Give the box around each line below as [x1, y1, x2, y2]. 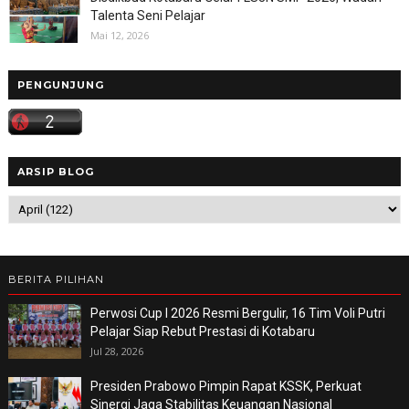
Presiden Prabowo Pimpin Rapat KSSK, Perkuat [89, 378, 362, 393]
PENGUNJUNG [16, 78, 104, 91]
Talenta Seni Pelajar [89, 7, 205, 23]
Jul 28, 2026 [89, 343, 143, 358]
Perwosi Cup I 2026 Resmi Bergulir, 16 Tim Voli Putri [89, 305, 385, 320]
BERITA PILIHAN [7, 272, 104, 286]
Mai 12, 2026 [89, 27, 149, 42]
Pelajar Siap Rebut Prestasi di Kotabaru [89, 323, 315, 339]
